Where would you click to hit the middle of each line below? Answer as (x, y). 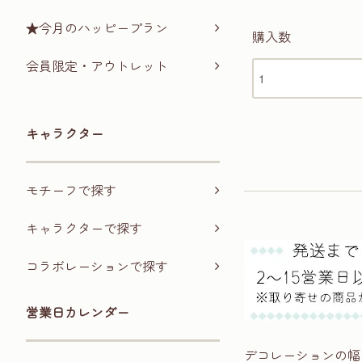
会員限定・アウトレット (97, 66)
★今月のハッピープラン (97, 28)
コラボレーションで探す (97, 266)
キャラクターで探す (84, 228)
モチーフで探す (71, 190)
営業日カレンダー (78, 312)
